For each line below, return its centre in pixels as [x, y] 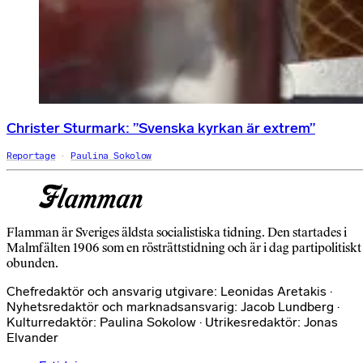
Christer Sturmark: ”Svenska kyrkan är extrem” [161, 128]
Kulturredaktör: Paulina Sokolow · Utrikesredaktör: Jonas [172, 322]
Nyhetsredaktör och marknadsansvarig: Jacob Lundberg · [173, 307]
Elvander [32, 337]
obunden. [32, 263]
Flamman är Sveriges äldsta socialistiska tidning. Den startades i [177, 232]
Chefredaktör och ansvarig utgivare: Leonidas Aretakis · [169, 291]
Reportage [31, 156]
